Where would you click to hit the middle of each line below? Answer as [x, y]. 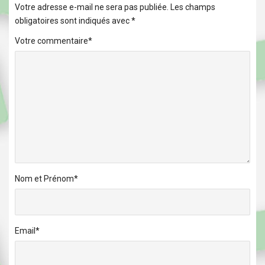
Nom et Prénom [44, 179]
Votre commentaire [51, 41]
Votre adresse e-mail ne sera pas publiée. [92, 7]
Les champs [193, 7]
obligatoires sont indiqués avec [73, 21]
